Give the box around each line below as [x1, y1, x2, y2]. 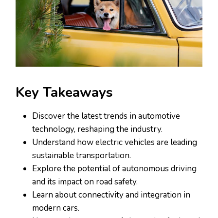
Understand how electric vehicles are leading [32, 137, 197, 148]
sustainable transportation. [32, 150, 131, 162]
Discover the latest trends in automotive [32, 110, 180, 122]
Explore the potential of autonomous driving [32, 163, 197, 175]
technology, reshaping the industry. [32, 124, 163, 135]
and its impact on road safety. [32, 176, 138, 188]
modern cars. [32, 202, 79, 214]
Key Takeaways [16, 83, 113, 102]
